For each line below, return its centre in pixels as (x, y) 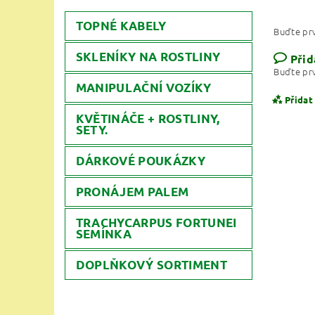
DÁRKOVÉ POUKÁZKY (140, 160)
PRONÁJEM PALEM (132, 191)
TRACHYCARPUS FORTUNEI (156, 222)
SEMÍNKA (104, 233)
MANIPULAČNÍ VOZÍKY (143, 87)
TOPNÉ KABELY (121, 25)
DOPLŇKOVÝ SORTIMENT (151, 264)
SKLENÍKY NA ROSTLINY (148, 56)
